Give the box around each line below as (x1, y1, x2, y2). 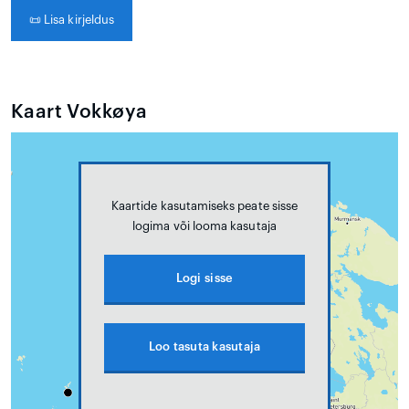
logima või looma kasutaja (132, 219, 277, 232)
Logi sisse (175, 271, 234, 284)
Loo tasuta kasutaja (148, 340, 261, 352)
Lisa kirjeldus (41, 13, 115, 26)
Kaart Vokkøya (11, 101, 148, 121)
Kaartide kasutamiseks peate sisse (110, 199, 299, 212)
